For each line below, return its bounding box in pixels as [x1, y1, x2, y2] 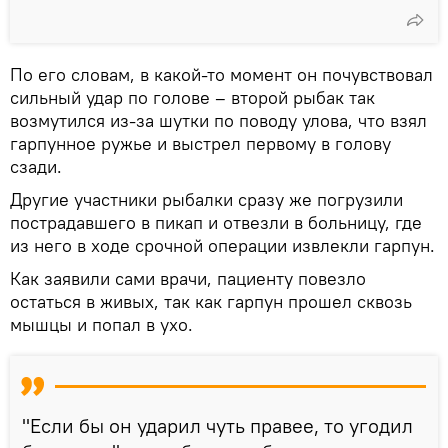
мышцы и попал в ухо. [10, 312, 193, 336]
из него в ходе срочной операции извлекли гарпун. [10, 233, 435, 257]
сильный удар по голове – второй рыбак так [10, 85, 375, 109]
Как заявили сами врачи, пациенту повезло [10, 266, 366, 290]
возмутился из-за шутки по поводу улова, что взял [10, 108, 427, 132]
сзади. [10, 154, 62, 178]
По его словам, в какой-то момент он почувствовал [10, 62, 433, 86]
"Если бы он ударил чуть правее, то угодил [22, 412, 413, 438]
